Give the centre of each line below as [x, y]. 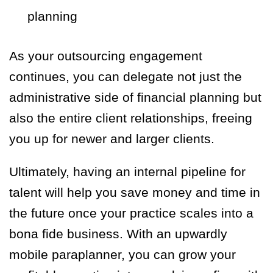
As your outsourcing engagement [106, 56]
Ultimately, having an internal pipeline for [127, 172]
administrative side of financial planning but [135, 97]
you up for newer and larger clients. [114, 139]
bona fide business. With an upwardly [118, 234]
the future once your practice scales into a [131, 213]
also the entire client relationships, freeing [131, 118]
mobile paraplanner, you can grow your [122, 255]
